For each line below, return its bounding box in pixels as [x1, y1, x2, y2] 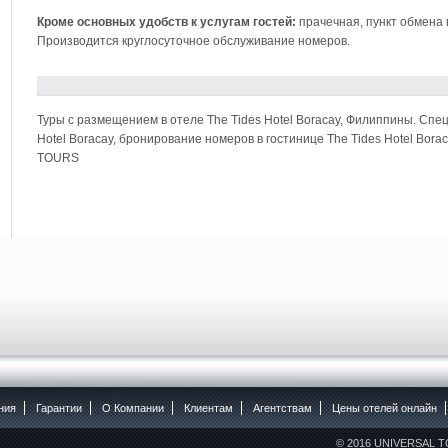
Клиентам [183, 402, 233, 414]
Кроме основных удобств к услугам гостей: [37, 15, 296, 29]
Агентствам [252, 402, 312, 414]
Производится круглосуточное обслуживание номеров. [37, 34, 350, 48]
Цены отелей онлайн [331, 402, 437, 414]
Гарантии [35, 402, 82, 414]
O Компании [101, 402, 164, 414]
